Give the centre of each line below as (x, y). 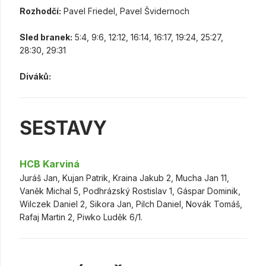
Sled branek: (46, 37)
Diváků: (35, 77)
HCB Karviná (50, 164)
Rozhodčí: (40, 11)
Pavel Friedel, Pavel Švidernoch (125, 11)
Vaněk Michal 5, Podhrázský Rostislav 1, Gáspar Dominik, (130, 191)
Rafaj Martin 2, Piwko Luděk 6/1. (81, 217)
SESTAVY (63, 128)
